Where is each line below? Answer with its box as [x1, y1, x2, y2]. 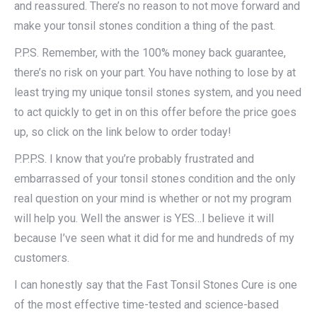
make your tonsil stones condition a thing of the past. [14, 19, 275, 33]
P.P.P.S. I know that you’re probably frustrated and [14, 152, 254, 166]
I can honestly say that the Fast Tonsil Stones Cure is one [14, 278, 297, 292]
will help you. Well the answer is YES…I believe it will [14, 212, 274, 226]
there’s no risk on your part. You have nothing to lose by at [14, 66, 296, 80]
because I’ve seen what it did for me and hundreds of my [14, 231, 294, 246]
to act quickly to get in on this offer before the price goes [14, 105, 296, 120]
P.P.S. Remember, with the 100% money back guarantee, [14, 46, 286, 60]
